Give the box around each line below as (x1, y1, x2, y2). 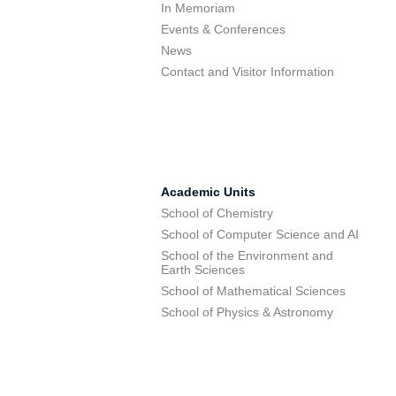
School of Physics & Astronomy (161, 305, 333, 319)
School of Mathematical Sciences (161, 284, 346, 298)
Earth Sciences (161, 263, 245, 277)
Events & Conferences (161, 22, 286, 36)
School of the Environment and (161, 248, 333, 263)
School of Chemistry (161, 206, 273, 220)
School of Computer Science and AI (161, 227, 359, 241)
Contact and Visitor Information (161, 65, 334, 79)
